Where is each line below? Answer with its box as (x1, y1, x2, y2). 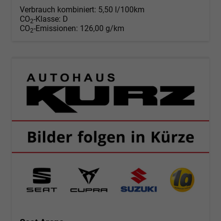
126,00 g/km (80, 23, 124, 33)
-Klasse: (34, 14, 61, 24)
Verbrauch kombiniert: (20, 4, 98, 14)
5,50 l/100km (98, 4, 145, 14)
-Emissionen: (34, 23, 80, 33)
